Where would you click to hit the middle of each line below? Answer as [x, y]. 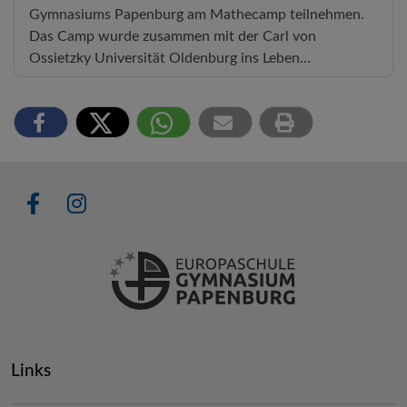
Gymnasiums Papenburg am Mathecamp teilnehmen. [197, 14]
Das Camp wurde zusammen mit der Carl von [173, 36]
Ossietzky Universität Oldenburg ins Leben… [170, 58]
